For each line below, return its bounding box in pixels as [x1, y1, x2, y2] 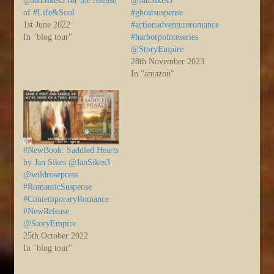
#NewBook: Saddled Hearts [23, 146, 119, 155]
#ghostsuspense [131, 7, 183, 17]
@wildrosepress [23, 170, 78, 180]
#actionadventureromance [131, 20, 219, 29]
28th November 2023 [131, 56, 204, 66]
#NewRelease [23, 207, 69, 217]
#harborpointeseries [131, 32, 198, 42]
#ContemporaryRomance [23, 194, 109, 204]
